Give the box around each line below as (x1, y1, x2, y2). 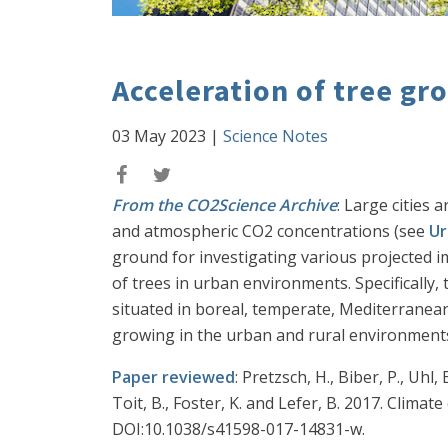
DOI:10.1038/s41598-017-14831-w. (112, 418, 365, 440)
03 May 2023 (112, 125, 206, 147)
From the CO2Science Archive (112, 194, 337, 216)
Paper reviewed (112, 366, 235, 388)
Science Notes (223, 125, 328, 147)
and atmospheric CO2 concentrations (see (112, 220, 429, 242)
